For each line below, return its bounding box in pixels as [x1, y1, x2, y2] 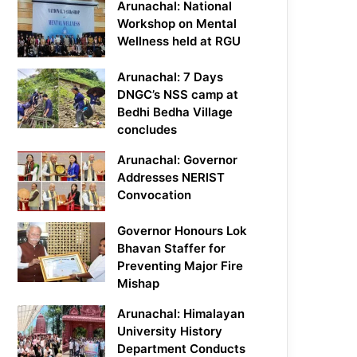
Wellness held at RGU [117, 33, 241, 49]
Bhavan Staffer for [117, 241, 226, 257]
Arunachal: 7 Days [117, 69, 224, 85]
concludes [117, 122, 178, 138]
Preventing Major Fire [117, 258, 244, 274]
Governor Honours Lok [117, 223, 248, 239]
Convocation [117, 187, 192, 203]
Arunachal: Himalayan [117, 306, 245, 322]
